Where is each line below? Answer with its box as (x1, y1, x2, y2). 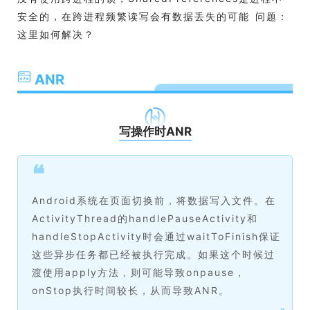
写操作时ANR (118, 125, 192, 138)
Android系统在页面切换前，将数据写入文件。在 (32, 194, 276, 206)
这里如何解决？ (17, 28, 95, 40)
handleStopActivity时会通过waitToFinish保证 (32, 230, 281, 242)
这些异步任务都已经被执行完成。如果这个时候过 (32, 248, 275, 260)
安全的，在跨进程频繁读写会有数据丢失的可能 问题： (17, 10, 289, 22)
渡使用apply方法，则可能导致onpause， (32, 266, 246, 278)
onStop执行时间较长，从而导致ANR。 (32, 284, 230, 296)
